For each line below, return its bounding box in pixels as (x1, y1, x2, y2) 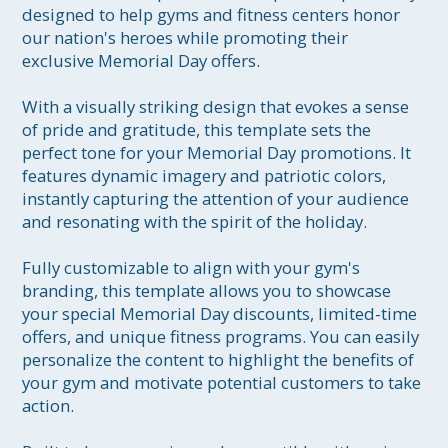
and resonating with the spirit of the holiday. (22, 210, 368, 234)
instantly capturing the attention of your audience (22, 187, 414, 211)
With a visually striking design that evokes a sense (22, 95, 414, 119)
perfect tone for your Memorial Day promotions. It (22, 141, 416, 165)
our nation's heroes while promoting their (22, 26, 353, 50)
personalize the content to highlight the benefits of (22, 348, 419, 372)
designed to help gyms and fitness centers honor (22, 3, 405, 27)
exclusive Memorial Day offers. (22, 49, 261, 73)
